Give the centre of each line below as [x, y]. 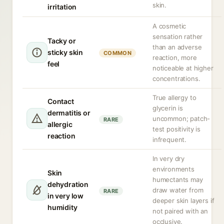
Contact [61, 101]
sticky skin [65, 52]
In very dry [169, 158]
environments [173, 169]
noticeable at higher [183, 68]
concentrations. [176, 78]
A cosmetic [169, 26]
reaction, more [175, 57]
